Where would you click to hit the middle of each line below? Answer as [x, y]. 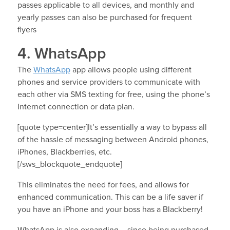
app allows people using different [131, 70]
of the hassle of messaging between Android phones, [113, 139]
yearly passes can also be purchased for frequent [104, 17]
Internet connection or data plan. [76, 107]
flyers [27, 30]
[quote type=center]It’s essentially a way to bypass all [112, 127]
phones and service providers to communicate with [109, 82]
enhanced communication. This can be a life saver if [110, 197]
